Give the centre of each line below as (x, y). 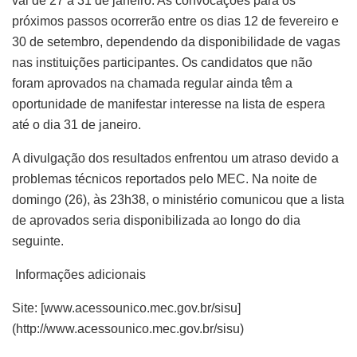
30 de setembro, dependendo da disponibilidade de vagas (176, 41)
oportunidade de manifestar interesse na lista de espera (169, 104)
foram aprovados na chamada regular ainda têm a (152, 83)
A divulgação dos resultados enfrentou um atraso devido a (175, 158)
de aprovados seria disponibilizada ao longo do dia (156, 220)
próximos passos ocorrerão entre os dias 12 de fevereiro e (175, 21)
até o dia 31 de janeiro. (76, 124)
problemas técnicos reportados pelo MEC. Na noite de (165, 178)
